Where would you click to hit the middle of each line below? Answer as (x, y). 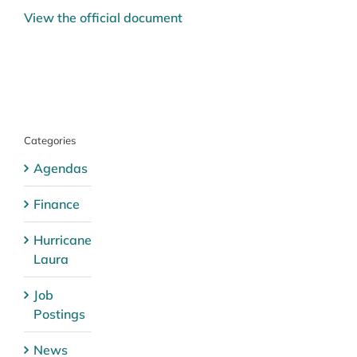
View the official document (103, 17)
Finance (57, 204)
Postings (59, 314)
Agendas (61, 168)
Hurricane (63, 239)
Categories (50, 140)
